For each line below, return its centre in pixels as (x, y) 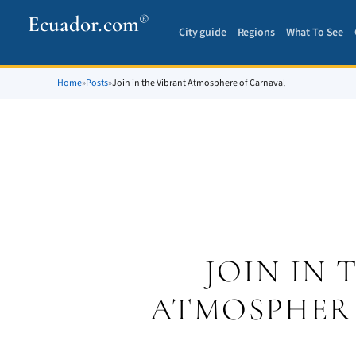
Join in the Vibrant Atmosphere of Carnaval (199, 83)
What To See (315, 32)
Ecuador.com (83, 24)
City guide (203, 32)
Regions (256, 32)
